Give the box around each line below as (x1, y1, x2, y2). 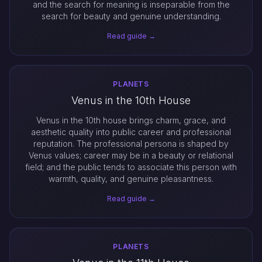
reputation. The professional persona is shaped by (33, 139, 229, 149)
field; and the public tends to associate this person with (25, 162, 237, 172)
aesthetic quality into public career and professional (31, 127, 231, 137)
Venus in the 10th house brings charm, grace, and (36, 115, 226, 125)
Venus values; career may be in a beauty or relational (29, 150, 233, 160)
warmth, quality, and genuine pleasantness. (49, 174, 213, 184)
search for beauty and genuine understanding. (41, 11, 221, 21)
